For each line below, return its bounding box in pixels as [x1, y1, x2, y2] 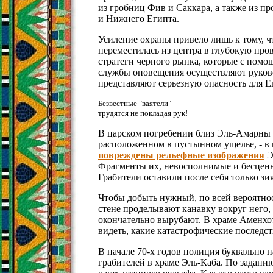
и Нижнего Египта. [98, 13, 179, 24]
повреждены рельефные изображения [98, 150, 264, 160]
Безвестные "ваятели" [98, 99, 171, 108]
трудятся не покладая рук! [98, 108, 188, 118]
